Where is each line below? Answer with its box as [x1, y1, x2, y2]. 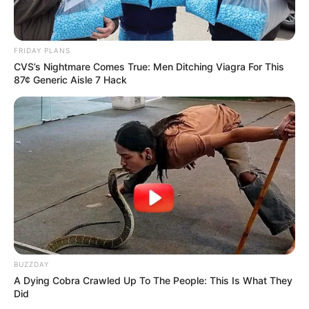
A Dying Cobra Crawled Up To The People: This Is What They [14, 275, 292, 287]
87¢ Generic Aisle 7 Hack [14, 73, 127, 86]
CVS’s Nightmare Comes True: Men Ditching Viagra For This [14, 60, 284, 72]
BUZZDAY [14, 260, 49, 269]
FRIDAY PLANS [14, 46, 70, 54]
